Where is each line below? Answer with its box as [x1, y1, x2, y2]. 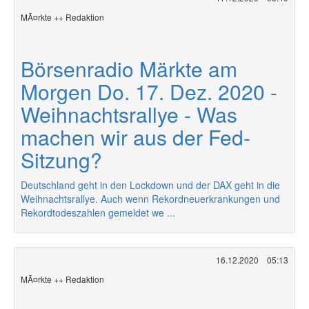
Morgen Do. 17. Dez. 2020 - [21, 77, 277, 106]
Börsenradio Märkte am [21, 54, 237, 83]
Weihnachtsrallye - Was [21, 99, 237, 129]
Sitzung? [21, 145, 102, 175]
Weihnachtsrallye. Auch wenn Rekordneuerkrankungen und [21, 192, 280, 206]
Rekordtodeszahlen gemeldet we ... [21, 206, 175, 219]
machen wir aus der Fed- [21, 122, 250, 152]
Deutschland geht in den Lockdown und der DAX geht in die [21, 178, 280, 192]
